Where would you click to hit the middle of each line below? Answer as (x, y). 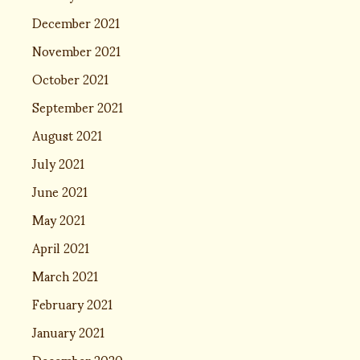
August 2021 (67, 135)
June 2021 (60, 191)
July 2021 (58, 163)
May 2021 (59, 219)
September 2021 (78, 106)
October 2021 (70, 78)
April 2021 (61, 247)
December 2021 (76, 22)
